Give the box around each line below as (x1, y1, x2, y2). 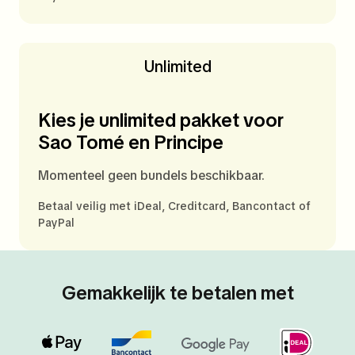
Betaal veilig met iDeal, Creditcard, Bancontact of (38, 199, 311, 214)
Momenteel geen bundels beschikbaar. (38, 167, 265, 185)
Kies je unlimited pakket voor (38, 108, 284, 133)
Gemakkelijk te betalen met (61, 281, 294, 306)
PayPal (38, 216, 74, 231)
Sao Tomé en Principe (38, 130, 223, 155)
